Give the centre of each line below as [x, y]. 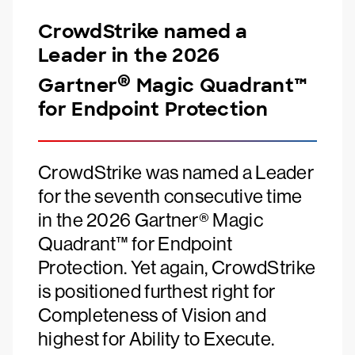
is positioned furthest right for [157, 291]
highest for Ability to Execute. [157, 339]
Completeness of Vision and [152, 315]
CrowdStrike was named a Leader [176, 172]
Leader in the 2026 [129, 55]
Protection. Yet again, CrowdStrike [177, 267]
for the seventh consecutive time [170, 196]
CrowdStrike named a [143, 31]
